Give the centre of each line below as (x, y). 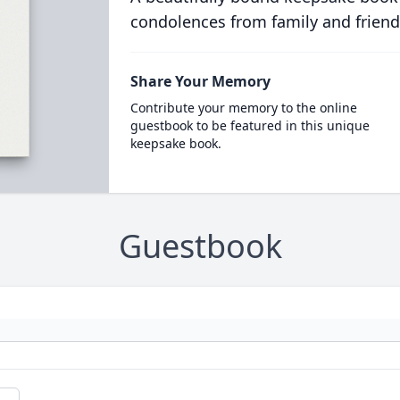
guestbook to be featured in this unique (250, 125)
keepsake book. (175, 143)
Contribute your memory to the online (243, 108)
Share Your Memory (200, 81)
